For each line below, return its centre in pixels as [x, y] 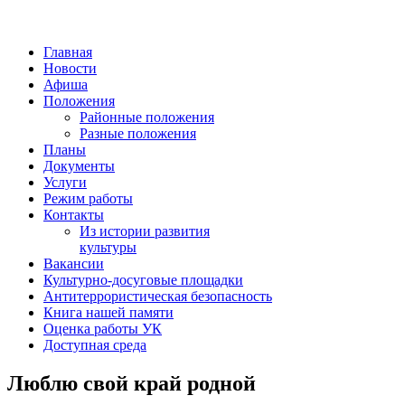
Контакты [74, 215]
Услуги [65, 182]
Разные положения [138, 133]
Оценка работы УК [103, 329]
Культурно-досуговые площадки [143, 280]
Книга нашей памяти [108, 312]
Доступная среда [95, 345]
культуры [108, 247]
